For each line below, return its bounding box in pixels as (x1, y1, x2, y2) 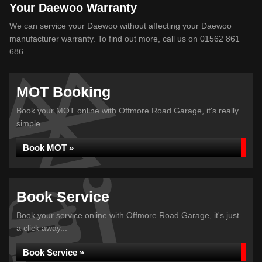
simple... (16, 119, 47, 128)
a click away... (16, 223, 67, 233)
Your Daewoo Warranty (9, 1, 137, 14)
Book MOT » (23, 143, 74, 153)
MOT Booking (16, 84, 111, 100)
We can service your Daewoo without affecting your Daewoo (9, 21, 232, 30)
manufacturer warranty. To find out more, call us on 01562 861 (9, 34, 240, 43)
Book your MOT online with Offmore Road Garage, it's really (16, 106, 239, 115)
